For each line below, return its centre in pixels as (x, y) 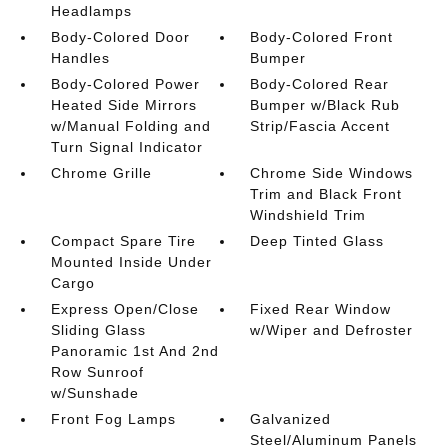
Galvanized (291, 418)
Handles (80, 57)
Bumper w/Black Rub (325, 104)
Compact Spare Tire (123, 240)
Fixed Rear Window (321, 308)
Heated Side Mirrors (123, 104)
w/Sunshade (94, 392)
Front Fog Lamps (113, 418)
